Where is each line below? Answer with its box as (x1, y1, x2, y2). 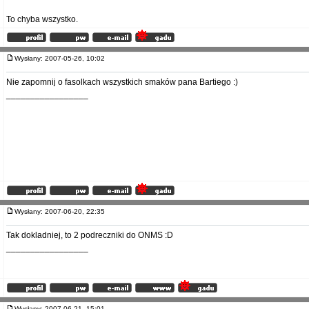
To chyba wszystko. (6, 14, 78, 24)
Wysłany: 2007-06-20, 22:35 (14, 208, 111, 215)
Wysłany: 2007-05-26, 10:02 (14, 54, 111, 62)
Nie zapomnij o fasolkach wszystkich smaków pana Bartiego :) (6, 77, 238, 87)
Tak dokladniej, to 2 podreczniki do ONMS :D (6, 230, 173, 240)
